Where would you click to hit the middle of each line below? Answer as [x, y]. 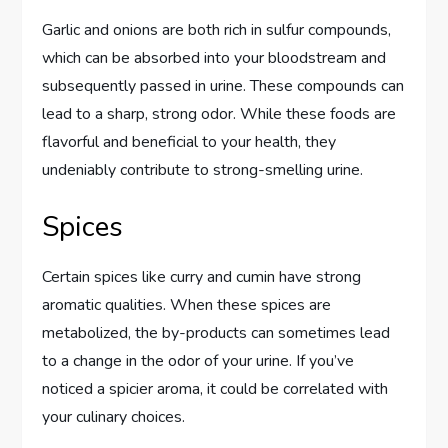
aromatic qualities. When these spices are [187, 305]
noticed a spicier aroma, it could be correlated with [215, 389]
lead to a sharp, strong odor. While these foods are [219, 114]
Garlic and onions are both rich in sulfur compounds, [217, 30]
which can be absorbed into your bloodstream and [214, 58]
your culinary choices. [114, 417]
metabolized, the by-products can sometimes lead [216, 333]
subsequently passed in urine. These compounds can [223, 86]
